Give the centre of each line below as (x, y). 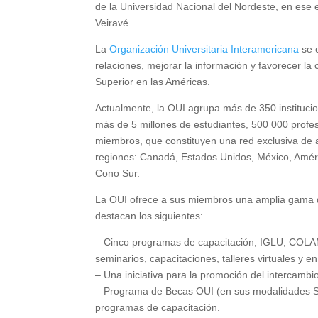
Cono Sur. (118, 174)
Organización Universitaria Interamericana (204, 49)
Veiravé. (114, 23)
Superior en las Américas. (153, 82)
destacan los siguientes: (149, 216)
